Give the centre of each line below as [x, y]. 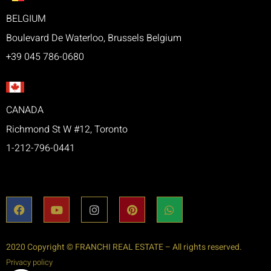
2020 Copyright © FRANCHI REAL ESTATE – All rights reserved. [124, 247]
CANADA [25, 110]
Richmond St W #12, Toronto [67, 130]
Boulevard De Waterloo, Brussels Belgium [94, 38]
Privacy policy [29, 263]
